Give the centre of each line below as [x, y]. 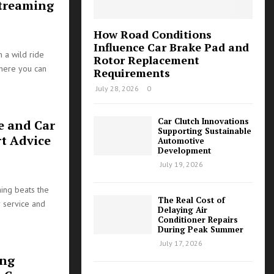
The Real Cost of [191, 200]
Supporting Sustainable [205, 131]
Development [184, 151]
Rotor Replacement [146, 60]
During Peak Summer [201, 230]
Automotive [181, 141]
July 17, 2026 [181, 243]
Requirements [132, 73]
